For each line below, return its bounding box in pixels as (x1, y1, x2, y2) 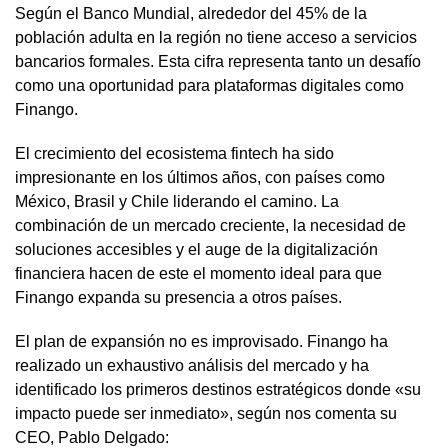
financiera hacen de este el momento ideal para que (15, 264, 382, 282)
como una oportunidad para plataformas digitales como (15, 76, 404, 94)
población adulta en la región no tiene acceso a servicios (15, 28, 417, 46)
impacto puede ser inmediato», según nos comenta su (15, 404, 397, 422)
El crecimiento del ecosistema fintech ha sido (15, 144, 334, 162)
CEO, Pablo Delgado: (15, 428, 169, 446)
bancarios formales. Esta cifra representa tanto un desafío (15, 52, 421, 70)
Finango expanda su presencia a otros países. (15, 288, 342, 306)
